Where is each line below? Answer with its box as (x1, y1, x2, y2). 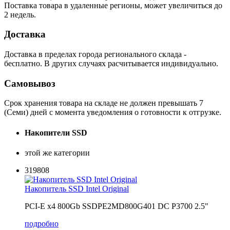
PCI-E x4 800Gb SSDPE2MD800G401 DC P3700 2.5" (25, 201, 208, 210)
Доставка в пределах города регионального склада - (4, 49, 186, 59)
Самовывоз (4, 78, 55, 89)
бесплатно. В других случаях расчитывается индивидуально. (4, 59, 218, 68)
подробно (25, 219, 59, 228)
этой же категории (25, 148, 90, 157)
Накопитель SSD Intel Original (25, 184, 129, 193)
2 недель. (4, 10, 36, 19)
